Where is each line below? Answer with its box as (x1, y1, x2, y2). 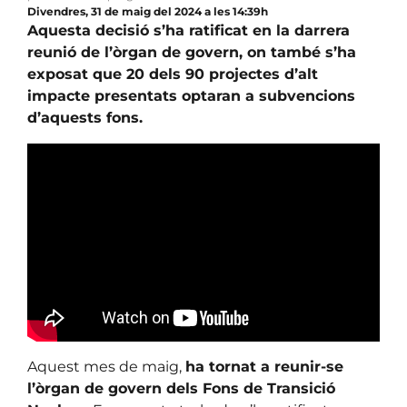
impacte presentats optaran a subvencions (27, 87, 355, 105)
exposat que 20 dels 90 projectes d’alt (27, 65, 318, 84)
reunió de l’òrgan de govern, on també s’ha (27, 44, 356, 62)
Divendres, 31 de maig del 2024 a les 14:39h (27, 5, 268, 19)
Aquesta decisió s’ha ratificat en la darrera (27, 22, 350, 40)
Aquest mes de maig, (27, 358, 185, 376)
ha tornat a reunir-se (185, 358, 343, 376)
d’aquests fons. (27, 109, 143, 127)
